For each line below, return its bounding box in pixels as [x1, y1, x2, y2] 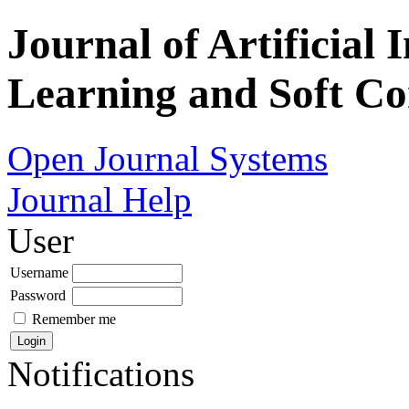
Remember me [32, 310, 116, 327]
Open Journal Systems [7, 138, 328, 178]
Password [10, 287, 66, 303]
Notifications [7, 353, 194, 393]
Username [10, 264, 68, 280]
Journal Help [7, 179, 192, 219]
